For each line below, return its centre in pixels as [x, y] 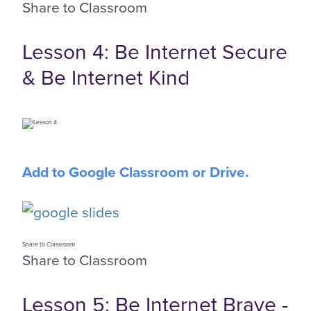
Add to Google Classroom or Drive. [135, 171]
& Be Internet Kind [106, 77]
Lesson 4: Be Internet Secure [155, 51]
